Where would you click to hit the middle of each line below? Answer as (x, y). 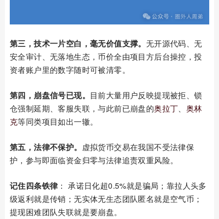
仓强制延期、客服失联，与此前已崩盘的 (82, 109)
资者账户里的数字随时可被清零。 (70, 70)
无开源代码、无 (174, 44)
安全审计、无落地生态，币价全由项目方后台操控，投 (106, 57)
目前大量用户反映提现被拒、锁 (146, 95)
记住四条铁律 (34, 186)
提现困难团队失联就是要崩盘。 (66, 212)
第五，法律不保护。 (46, 147)
